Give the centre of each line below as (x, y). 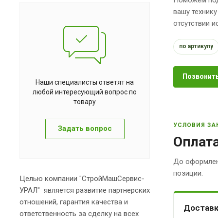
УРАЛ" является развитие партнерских (85, 190)
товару (85, 101)
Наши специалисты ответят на (85, 82)
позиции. (188, 173)
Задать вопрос (85, 128)
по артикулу (196, 46)
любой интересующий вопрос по (85, 92)
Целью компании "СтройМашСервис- (82, 178)
